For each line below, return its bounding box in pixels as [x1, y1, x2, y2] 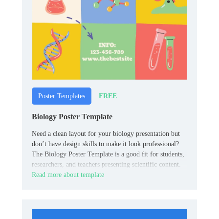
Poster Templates [38, 92, 85, 100]
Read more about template [32, 171, 104, 179]
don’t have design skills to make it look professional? [32, 140, 179, 148]
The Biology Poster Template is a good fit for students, [32, 151, 184, 158]
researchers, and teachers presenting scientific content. [32, 161, 181, 169]
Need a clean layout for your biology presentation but [32, 130, 180, 138]
